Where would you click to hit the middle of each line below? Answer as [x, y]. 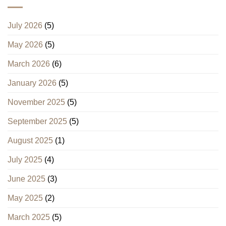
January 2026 [32, 83]
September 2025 [37, 122]
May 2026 [25, 45]
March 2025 [29, 217]
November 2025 [36, 102]
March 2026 [29, 64]
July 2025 [25, 160]
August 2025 [30, 141]
